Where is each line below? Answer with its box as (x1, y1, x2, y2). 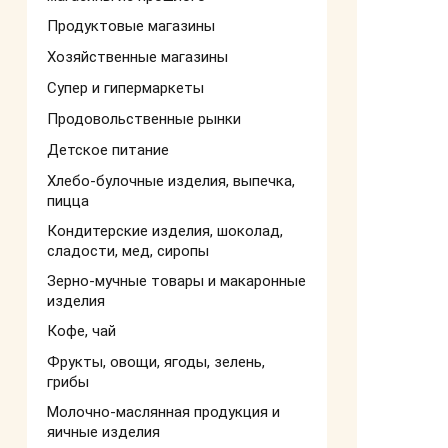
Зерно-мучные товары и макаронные (47, 272, 306, 290)
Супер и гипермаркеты (47, 79, 204, 97)
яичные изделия (47, 423, 160, 441)
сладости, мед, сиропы (47, 242, 209, 260)
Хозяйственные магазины (47, 48, 228, 66)
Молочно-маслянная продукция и (47, 403, 280, 421)
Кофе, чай (47, 322, 116, 340)
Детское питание (47, 141, 169, 159)
